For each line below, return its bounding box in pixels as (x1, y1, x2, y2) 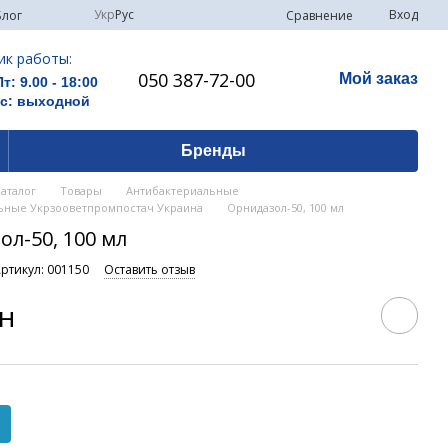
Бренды (180, 142, 246, 159)
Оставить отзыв (104, 261, 196, 278)
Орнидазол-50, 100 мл (227, 200, 345, 215)
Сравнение (286, 6, 353, 24)
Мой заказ (339, 70, 418, 87)
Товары (60, 183, 103, 198)
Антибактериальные (126, 183, 240, 198)
